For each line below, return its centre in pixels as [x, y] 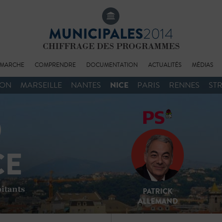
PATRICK [158, 192]
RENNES [184, 85]
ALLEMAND [158, 201]
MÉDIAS [202, 65]
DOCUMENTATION [112, 65]
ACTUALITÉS [165, 65]
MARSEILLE [41, 85]
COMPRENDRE [55, 65]
